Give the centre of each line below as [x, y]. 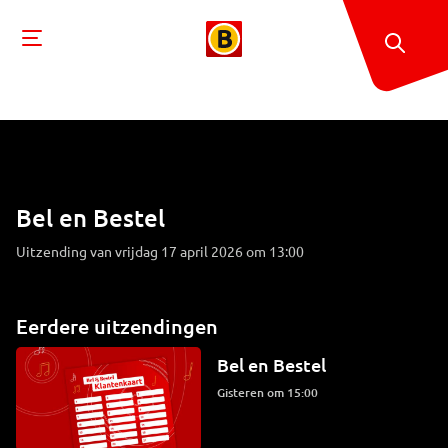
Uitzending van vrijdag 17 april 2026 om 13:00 [160, 251]
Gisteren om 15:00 [271, 392]
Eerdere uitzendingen [117, 326]
